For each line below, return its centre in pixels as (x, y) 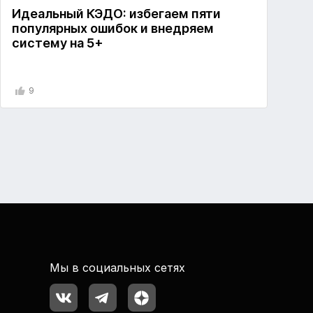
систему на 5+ (57, 43)
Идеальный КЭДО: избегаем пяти (116, 14)
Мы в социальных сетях (117, 268)
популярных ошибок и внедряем (112, 29)
